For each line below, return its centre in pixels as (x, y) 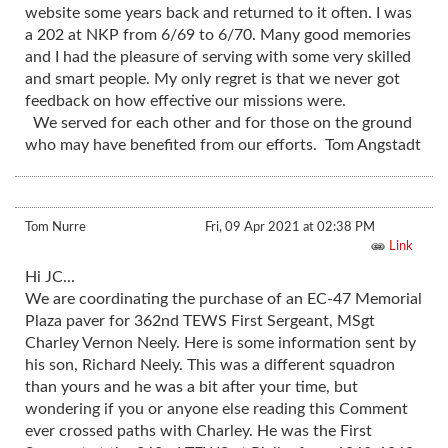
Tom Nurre (55, 227)
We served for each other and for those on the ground (218, 123)
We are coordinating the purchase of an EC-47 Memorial (223, 299)
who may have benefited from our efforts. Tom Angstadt (223, 145)
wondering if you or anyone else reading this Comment (216, 409)
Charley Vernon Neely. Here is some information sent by (220, 343)
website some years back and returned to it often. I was (218, 13)
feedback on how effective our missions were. (185, 101)
